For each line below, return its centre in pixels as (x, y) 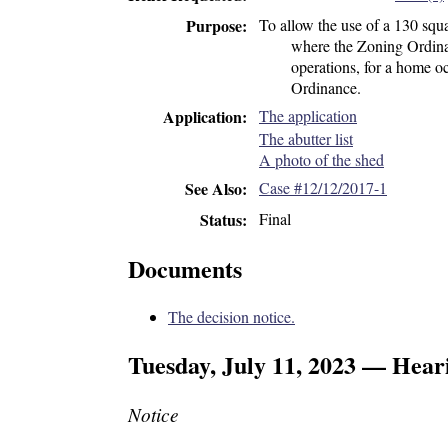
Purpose (214, 25)
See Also (213, 189)
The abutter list (306, 139)
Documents (185, 268)
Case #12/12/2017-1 (323, 188)
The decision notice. (231, 316)
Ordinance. (326, 87)
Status (221, 219)
